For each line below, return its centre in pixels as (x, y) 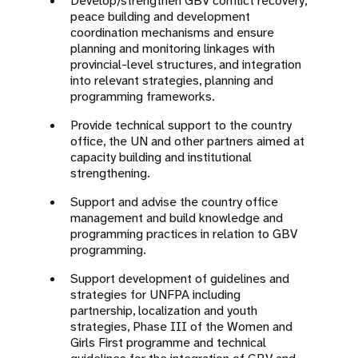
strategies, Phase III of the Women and (181, 326)
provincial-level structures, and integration (186, 64)
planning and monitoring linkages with (173, 48)
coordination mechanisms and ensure (172, 32)
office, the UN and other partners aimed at (187, 141)
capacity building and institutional (161, 157)
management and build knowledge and (177, 218)
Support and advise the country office (174, 202)
